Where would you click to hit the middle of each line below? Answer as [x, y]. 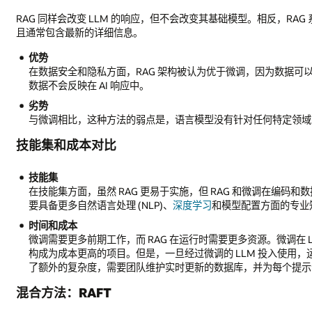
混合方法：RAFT [64, 292]
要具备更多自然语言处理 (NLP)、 [101, 205]
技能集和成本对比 [67, 145]
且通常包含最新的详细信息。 [80, 33]
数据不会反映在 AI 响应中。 [89, 86]
